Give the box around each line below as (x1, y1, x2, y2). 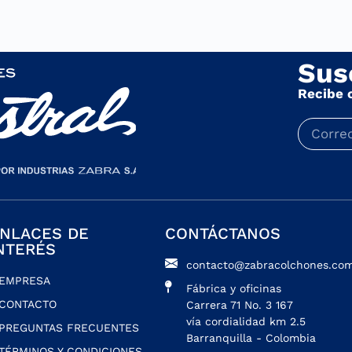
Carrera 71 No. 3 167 (186, 298, 294, 311)
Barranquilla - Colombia (186, 331, 317, 344)
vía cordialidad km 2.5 (186, 314, 306, 328)
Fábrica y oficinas (186, 281, 282, 295)
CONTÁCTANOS (165, 223, 281, 243)
